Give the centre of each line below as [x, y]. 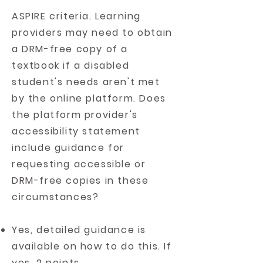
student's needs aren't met [86, 82]
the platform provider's [75, 115]
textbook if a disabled [71, 65]
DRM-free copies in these [80, 181]
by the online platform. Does [89, 98]
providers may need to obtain [92, 33]
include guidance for [68, 148]
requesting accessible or [79, 164]
